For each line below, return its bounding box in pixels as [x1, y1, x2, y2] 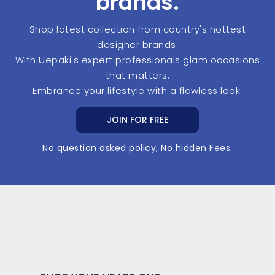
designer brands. [97, 37, 178, 51]
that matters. [105, 68, 170, 82]
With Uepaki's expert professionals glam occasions [15, 53, 260, 66]
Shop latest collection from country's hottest [29, 22, 246, 36]
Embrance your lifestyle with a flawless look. [33, 83, 242, 97]
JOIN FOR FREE [107, 113, 168, 126]
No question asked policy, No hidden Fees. [42, 141, 233, 154]
